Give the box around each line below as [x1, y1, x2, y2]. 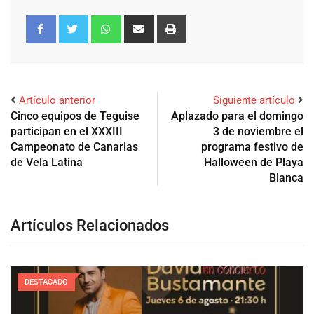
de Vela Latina [11, 155, 83, 169]
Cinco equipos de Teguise [11, 109, 139, 123]
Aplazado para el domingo [171, 109, 303, 123]
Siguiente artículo [213, 93, 295, 107]
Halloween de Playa [204, 155, 303, 169]
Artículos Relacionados [11, 216, 169, 234]
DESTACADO [25, 277, 68, 287]
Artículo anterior [19, 93, 95, 107]
